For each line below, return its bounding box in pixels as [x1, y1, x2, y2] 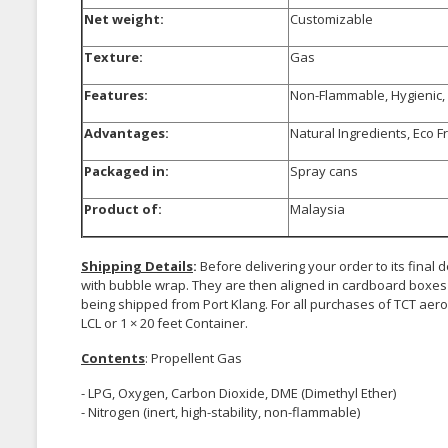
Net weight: [84, 9, 164, 28]
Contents [81, 348, 145, 367]
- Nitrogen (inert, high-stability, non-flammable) [81, 402, 360, 421]
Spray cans [290, 161, 358, 180]
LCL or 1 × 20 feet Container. [81, 313, 248, 332]
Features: [84, 85, 148, 104]
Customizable [290, 9, 373, 28]
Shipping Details [81, 256, 193, 275]
